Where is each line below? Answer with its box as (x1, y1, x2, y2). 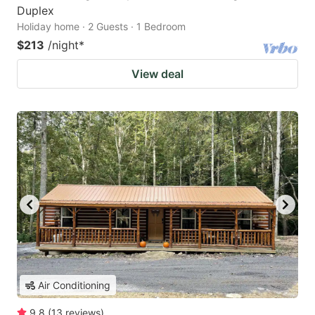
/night (48, 37, 79, 52)
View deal (131, 66, 184, 81)
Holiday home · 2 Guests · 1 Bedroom (17, 20, 186, 32)
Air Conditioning (38, 279, 110, 292)
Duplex (17, 3, 54, 18)
